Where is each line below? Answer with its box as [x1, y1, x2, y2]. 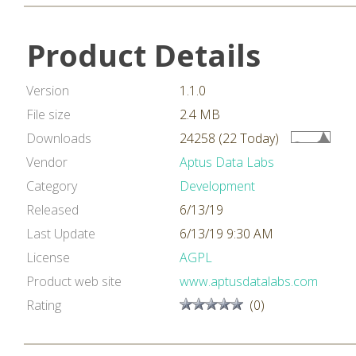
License [26, 249, 70, 266]
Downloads [26, 130, 91, 147]
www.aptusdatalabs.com [180, 273, 318, 290]
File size [26, 106, 71, 123]
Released [26, 201, 79, 219]
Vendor [26, 153, 68, 171]
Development [180, 177, 255, 195]
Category [26, 177, 77, 195]
